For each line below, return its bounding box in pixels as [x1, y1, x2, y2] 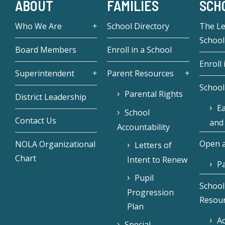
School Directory [107, 21, 170, 32]
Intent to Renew [127, 154, 188, 166]
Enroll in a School [107, 44, 172, 56]
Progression [127, 187, 174, 198]
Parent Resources [107, 68, 174, 79]
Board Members [15, 44, 76, 56]
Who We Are [15, 21, 62, 32]
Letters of [135, 140, 172, 151]
